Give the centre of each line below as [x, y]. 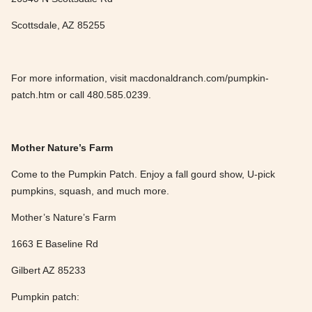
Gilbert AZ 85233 [48, 270]
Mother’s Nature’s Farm [64, 217]
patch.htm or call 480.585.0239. [81, 94]
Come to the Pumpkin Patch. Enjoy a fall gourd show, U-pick [143, 174]
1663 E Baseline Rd [55, 243]
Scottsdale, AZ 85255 [58, 25]
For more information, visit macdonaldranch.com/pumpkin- [140, 78]
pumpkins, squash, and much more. [90, 190]
